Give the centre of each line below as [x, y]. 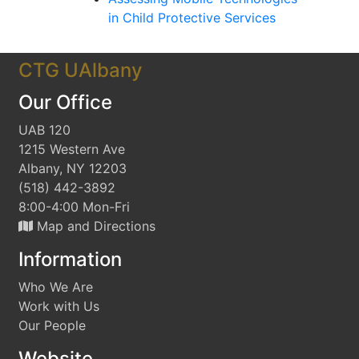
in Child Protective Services [192, 18]
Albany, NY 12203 [73, 168]
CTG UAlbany [81, 70]
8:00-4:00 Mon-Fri [74, 207]
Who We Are [56, 287]
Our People [52, 325]
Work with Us [59, 306]
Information [70, 259]
